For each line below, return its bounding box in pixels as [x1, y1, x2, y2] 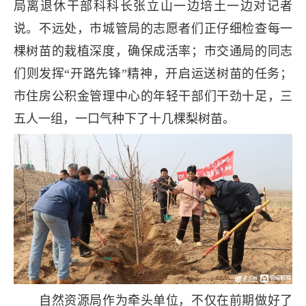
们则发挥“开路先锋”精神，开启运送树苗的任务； [13, 66, 293, 81]
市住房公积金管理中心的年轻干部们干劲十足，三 [13, 89, 293, 103]
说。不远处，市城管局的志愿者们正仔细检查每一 [13, 21, 293, 36]
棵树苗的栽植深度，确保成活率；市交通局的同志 [13, 44, 293, 58]
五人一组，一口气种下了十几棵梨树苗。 [13, 111, 235, 126]
